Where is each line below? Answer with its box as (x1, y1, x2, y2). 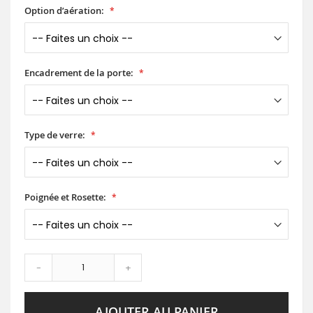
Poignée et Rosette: (24, 191, 106, 204)
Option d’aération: (24, 4, 104, 17)
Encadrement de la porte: (24, 66, 133, 80)
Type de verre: (24, 129, 85, 142)
